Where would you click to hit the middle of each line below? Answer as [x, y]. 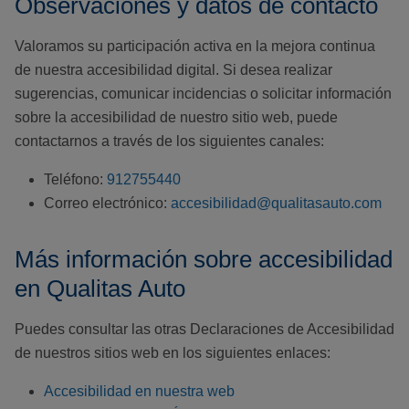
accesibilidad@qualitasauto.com [276, 204]
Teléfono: [75, 180]
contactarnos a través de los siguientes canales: [169, 142]
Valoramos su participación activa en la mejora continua [195, 47]
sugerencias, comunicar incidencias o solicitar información [203, 94]
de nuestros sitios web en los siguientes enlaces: [173, 353]
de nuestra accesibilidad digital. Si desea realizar [173, 70]
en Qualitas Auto [100, 289]
